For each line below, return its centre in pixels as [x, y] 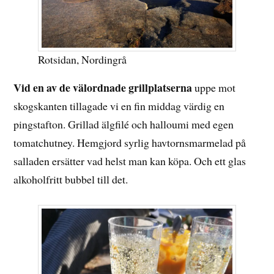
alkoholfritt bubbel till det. [71, 179]
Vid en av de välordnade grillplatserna [104, 87]
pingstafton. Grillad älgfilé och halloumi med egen [124, 124]
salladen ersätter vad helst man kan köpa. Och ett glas [130, 161]
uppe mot [215, 87]
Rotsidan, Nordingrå [83, 59]
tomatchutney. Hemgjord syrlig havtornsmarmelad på [130, 142]
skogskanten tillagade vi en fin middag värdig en [119, 106]
